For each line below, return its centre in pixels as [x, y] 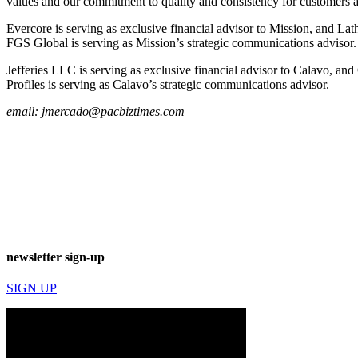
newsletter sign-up [56, 257]
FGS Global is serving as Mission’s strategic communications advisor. [181, 43]
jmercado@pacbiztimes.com [113, 112]
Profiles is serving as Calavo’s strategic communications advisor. [168, 85]
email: [24, 112]
